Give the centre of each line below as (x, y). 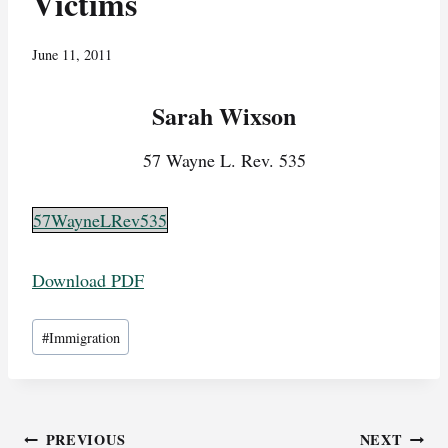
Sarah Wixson (224, 115)
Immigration (84, 337)
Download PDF (88, 279)
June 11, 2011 (72, 54)
